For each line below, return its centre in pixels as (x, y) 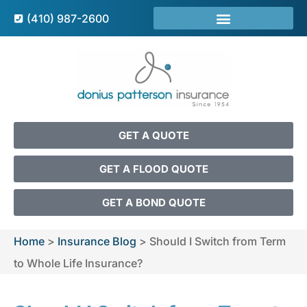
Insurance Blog (97, 242)
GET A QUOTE (153, 136)
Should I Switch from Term (218, 242)
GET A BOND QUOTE (153, 203)
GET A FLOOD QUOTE (153, 169)
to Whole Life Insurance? (78, 263)
